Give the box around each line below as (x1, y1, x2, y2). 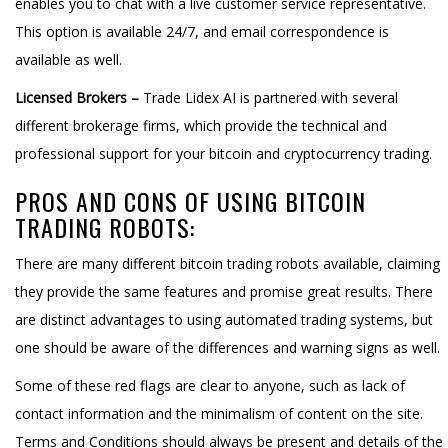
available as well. (15, 49, 122, 69)
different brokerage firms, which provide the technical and (15, 115, 387, 135)
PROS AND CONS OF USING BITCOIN (15, 182, 366, 219)
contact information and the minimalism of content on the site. (15, 403, 423, 423)
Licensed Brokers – (15, 87, 143, 107)
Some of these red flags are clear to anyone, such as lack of (15, 375, 405, 395)
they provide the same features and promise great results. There (15, 281, 433, 301)
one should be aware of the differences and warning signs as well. (15, 337, 440, 357)
